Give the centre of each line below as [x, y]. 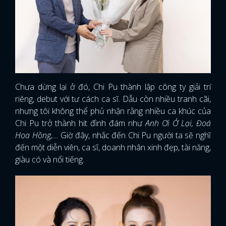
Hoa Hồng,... [37, 135]
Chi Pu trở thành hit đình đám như [80, 123]
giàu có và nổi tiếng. [51, 160]
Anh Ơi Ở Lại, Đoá [178, 123]
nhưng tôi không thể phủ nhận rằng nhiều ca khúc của [113, 111]
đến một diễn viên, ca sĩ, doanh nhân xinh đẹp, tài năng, [113, 148]
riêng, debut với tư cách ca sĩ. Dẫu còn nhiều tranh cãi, [113, 99]
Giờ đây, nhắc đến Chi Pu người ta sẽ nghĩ [135, 135]
